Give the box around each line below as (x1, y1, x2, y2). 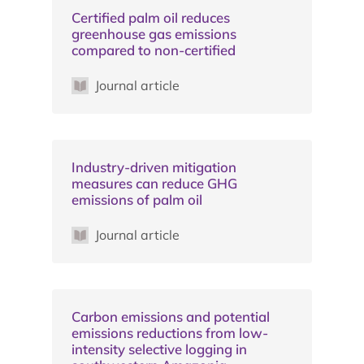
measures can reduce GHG (71, 174, 237, 192)
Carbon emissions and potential (71, 307, 270, 325)
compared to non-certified (71, 41, 236, 58)
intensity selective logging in (71, 340, 247, 357)
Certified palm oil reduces (71, 8, 230, 26)
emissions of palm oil (71, 190, 202, 208)
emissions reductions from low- (71, 323, 268, 341)
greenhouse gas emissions (71, 24, 236, 42)
